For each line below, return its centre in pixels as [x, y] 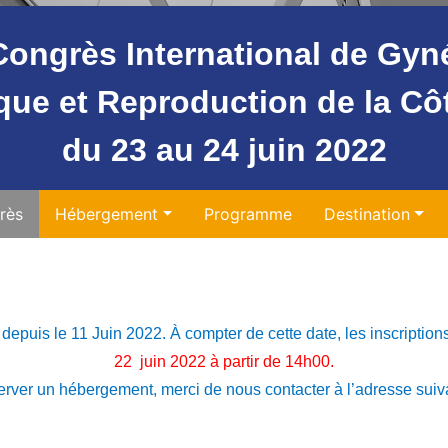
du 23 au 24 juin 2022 [224, 150]
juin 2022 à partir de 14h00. [235, 361]
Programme [248, 214]
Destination [367, 214]
